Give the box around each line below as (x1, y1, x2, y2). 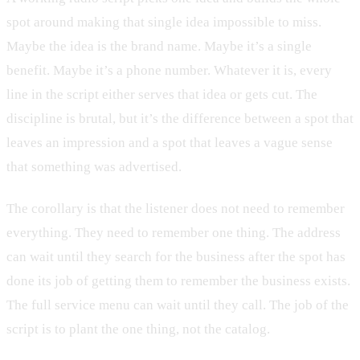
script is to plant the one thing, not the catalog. (6, 321, 270, 337)
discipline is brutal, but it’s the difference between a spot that (6, 111, 354, 127)
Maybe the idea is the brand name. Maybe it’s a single (6, 39, 312, 55)
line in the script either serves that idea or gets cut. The (6, 87, 317, 103)
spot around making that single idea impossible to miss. (6, 14, 321, 31)
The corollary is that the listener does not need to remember (6, 200, 345, 216)
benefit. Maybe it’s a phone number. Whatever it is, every (6, 63, 332, 79)
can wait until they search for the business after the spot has (6, 248, 346, 264)
